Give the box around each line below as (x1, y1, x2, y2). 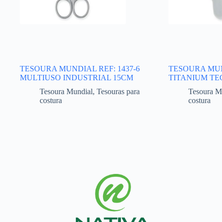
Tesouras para (97, 87, 140, 96)
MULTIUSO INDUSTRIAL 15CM (20, 73, 133, 82)
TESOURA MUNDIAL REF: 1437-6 (20, 64, 140, 73)
